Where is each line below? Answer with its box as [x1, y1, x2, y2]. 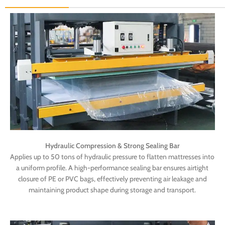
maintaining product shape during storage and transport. [29, 185, 196, 194]
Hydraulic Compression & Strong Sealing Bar [45, 141, 180, 150]
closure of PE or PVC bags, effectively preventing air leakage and [18, 174, 207, 183]
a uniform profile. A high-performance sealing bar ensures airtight [16, 163, 209, 172]
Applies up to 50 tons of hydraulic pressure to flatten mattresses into [10, 152, 215, 161]
